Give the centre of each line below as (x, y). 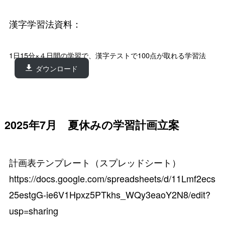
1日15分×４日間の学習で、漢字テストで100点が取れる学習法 (107, 55)
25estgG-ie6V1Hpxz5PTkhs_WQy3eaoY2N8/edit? (109, 195)
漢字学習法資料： (45, 23)
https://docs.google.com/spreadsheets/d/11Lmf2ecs (112, 179)
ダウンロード (57, 68)
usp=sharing (33, 211)
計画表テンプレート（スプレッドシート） (95, 162)
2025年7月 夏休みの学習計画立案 (92, 125)
